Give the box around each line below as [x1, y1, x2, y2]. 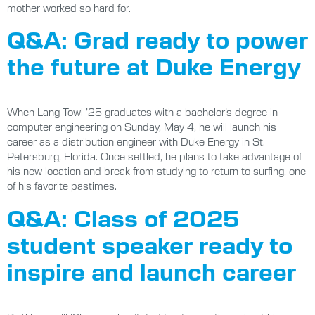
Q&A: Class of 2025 [7, 202, 239, 232]
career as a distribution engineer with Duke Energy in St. [7, 135, 265, 148]
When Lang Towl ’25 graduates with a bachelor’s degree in [7, 105, 278, 119]
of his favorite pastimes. [7, 179, 117, 193]
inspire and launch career [7, 255, 297, 285]
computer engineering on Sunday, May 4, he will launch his [7, 120, 276, 134]
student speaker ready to [7, 229, 292, 259]
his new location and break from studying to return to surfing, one [7, 165, 306, 178]
